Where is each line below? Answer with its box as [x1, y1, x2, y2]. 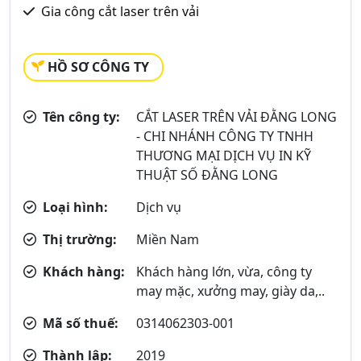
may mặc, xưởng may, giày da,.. [136, 281, 326, 300]
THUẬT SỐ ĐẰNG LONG [136, 165, 279, 184]
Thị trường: [39, 230, 117, 248]
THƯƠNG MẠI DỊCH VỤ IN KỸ [136, 146, 312, 164]
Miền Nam [136, 230, 200, 248]
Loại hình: [39, 197, 108, 216]
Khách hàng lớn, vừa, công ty [136, 262, 313, 280]
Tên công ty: [39, 107, 120, 126]
